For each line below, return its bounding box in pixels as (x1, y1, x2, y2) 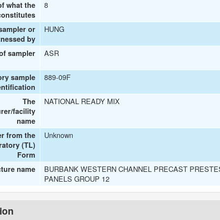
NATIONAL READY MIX (44, 96, 120, 106)
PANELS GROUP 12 (44, 173, 110, 184)
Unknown (44, 130, 74, 140)
